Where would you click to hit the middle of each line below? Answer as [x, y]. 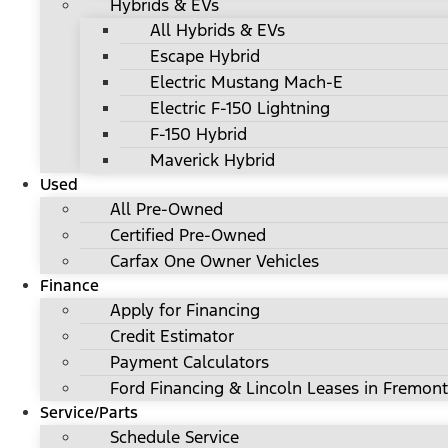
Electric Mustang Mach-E [246, 82]
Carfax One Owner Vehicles [214, 261]
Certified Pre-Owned [188, 235]
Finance [69, 286]
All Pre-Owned [166, 209]
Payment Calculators [189, 362]
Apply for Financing [185, 310]
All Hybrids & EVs [217, 30]
